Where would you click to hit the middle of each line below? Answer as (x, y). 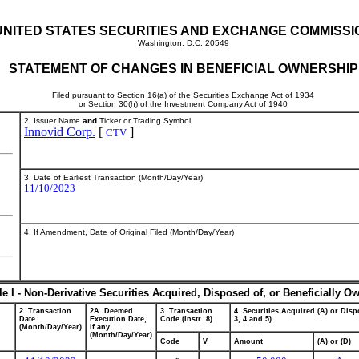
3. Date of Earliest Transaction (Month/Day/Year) (113, 177)
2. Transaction (45, 311)
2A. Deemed (111, 311)
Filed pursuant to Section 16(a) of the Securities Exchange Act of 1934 (183, 95)
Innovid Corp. (60, 132)
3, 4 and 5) (253, 319)
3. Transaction (186, 311)
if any (100, 327)
